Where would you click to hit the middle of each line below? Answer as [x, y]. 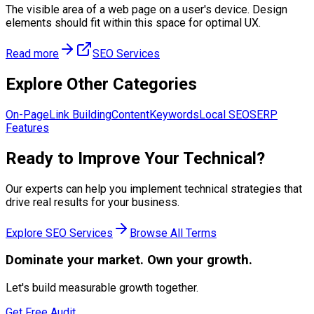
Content [130, 114]
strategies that [265, 189]
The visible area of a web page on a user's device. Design [146, 9]
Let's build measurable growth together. [102, 288]
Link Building [80, 114]
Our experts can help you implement [95, 189]
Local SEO [224, 114]
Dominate [35, 260]
